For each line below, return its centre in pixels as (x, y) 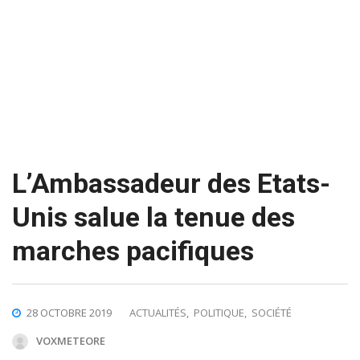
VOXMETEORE (71, 340)
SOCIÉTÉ (272, 312)
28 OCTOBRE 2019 (69, 312)
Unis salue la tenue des (153, 217)
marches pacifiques (133, 250)
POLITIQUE (219, 312)
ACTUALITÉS (158, 312)
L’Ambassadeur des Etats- (171, 183)
